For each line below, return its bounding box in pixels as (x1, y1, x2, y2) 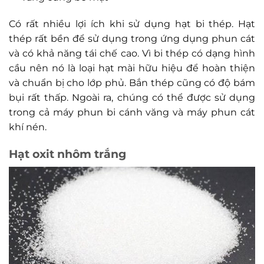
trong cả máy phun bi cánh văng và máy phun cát (9, 107, 255, 118)
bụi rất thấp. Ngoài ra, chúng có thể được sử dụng (9, 92, 255, 104)
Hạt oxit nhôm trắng (9, 147, 126, 161)
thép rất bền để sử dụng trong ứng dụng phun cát (9, 33, 255, 45)
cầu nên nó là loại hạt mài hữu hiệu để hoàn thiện (9, 62, 255, 74)
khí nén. (9, 121, 47, 133)
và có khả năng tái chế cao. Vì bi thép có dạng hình (9, 48, 255, 60)
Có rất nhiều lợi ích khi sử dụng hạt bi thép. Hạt (9, 18, 255, 30)
